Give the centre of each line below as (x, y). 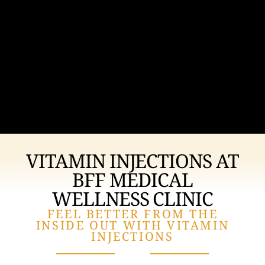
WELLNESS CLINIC (132, 198)
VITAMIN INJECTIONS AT (132, 160)
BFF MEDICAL (132, 179)
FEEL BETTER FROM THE (132, 214)
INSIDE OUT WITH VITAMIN (132, 225)
